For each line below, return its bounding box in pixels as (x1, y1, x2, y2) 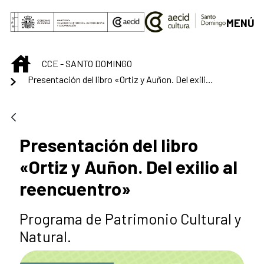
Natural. (19, 227, 71, 245)
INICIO (31, 55, 55, 67)
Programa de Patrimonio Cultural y (19, 209, 242, 227)
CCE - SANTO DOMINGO (42, 58, 132, 70)
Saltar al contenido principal (5, 6, 131, 19)
